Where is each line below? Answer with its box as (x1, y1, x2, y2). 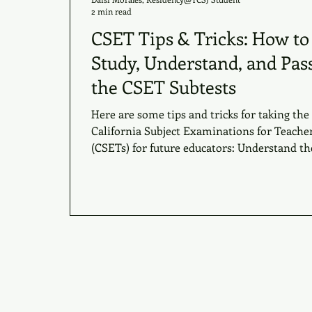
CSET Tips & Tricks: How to (91, 26, 309, 50)
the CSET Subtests (91, 75, 236, 99)
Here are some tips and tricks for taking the (91, 107, 309, 121)
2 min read (91, 6, 132, 17)
